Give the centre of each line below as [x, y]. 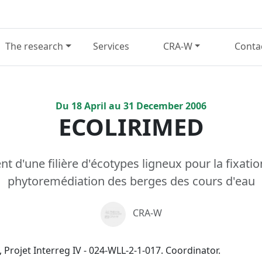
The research [34, 46]
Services [111, 46]
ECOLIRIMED [131, 126]
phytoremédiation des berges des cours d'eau [131, 181]
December [158, 106]
